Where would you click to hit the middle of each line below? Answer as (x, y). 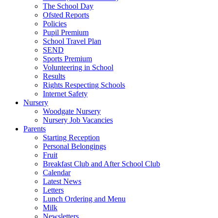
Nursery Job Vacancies (78, 120)
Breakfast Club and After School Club (101, 163)
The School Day (68, 6)
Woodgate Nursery (72, 111)
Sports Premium (67, 58)
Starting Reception (71, 137)
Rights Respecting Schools (84, 85)
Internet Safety (65, 93)
